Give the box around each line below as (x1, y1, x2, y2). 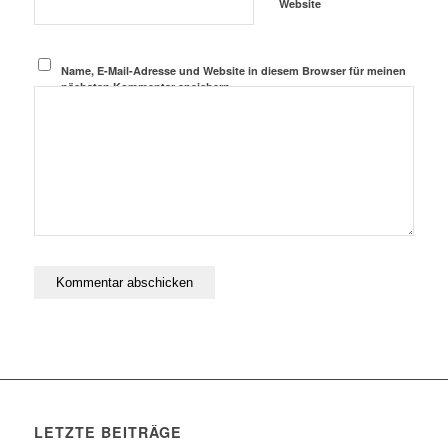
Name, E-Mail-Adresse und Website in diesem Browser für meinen (61, 63, 407, 79)
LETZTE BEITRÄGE (33, 422, 182, 443)
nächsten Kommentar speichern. (61, 79, 234, 95)
